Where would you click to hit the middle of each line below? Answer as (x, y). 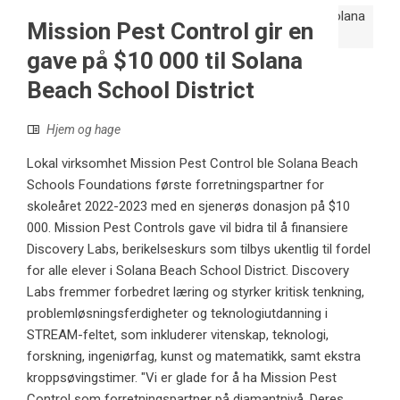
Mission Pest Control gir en (170, 31)
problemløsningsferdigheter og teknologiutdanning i (177, 313)
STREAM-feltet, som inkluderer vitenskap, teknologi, (178, 334)
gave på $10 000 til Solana (165, 60)
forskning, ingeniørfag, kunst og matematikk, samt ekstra (194, 356)
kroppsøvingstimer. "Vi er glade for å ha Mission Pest (182, 377)
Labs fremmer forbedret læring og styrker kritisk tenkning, (196, 292)
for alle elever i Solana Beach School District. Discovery (188, 270)
